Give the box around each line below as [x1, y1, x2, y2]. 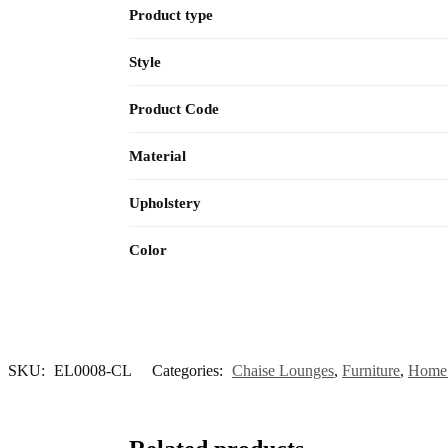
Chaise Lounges [232, 361, 334, 379]
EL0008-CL [54, 361, 132, 379]
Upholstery [129, 194, 201, 211]
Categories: [152, 361, 227, 379]
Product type [129, 6, 213, 23]
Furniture [342, 361, 400, 379]
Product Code [129, 100, 219, 117]
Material [129, 147, 186, 164]
